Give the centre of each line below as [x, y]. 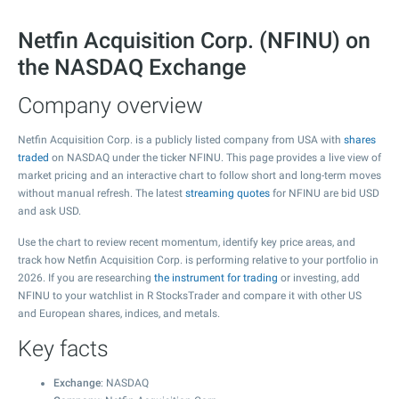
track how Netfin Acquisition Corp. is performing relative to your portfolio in [198, 260]
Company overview [110, 106]
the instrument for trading [216, 278]
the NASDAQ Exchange [132, 67]
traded [33, 158]
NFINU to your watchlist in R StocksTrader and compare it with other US [190, 296]
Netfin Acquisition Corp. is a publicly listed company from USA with [181, 140]
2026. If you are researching [86, 278]
